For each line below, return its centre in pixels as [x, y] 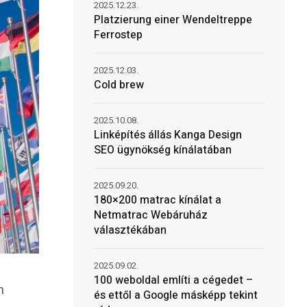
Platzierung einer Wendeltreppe [173, 20]
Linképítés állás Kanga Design [168, 135]
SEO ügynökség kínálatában [162, 150]
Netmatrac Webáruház [150, 215]
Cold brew [119, 85]
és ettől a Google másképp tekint [175, 295]
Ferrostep [118, 35]
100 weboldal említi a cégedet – [173, 280]
